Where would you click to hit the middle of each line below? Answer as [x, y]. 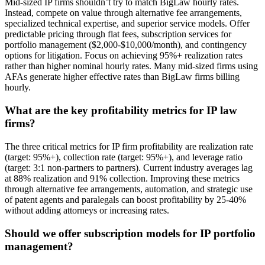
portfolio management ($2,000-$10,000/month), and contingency [126, 45]
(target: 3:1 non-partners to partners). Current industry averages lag [129, 167]
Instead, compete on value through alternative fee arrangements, [123, 13]
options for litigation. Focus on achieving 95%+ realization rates [124, 56]
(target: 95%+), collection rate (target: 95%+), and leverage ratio [124, 157]
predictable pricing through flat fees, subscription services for [118, 34]
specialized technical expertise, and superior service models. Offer [127, 24]
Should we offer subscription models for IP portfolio [130, 233]
